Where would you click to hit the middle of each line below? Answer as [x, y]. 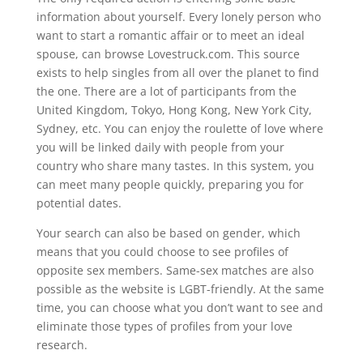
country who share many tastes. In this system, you [175, 166]
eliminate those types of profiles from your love [164, 326]
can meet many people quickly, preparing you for [170, 184]
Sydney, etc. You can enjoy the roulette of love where [179, 128]
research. [62, 345]
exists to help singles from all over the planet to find [177, 73]
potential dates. [79, 203]
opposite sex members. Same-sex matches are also [175, 270]
